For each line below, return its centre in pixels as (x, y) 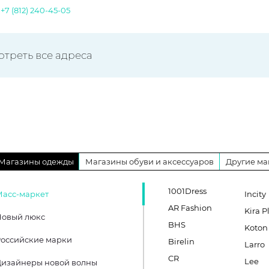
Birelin (181, 241)
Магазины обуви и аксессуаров (150, 162)
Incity (255, 194)
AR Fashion (190, 208)
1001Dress (187, 191)
